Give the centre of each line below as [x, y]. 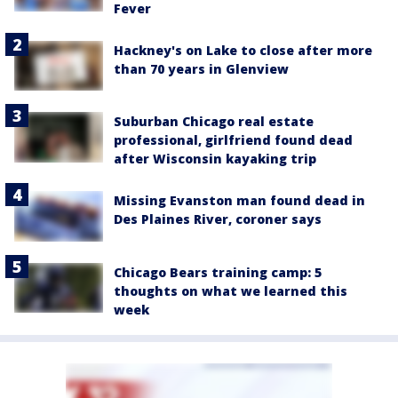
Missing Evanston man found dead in [239, 201]
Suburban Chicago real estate [214, 122]
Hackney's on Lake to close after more [243, 50]
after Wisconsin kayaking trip [215, 159]
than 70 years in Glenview [201, 69]
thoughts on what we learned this [231, 291]
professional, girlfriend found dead [233, 140]
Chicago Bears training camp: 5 [218, 272]
